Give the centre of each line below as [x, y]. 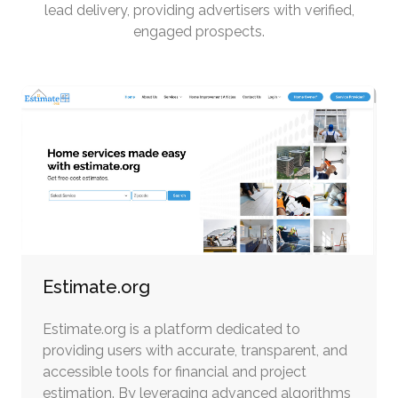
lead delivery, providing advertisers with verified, [199, 11]
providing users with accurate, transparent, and [195, 351]
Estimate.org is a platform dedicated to [171, 330]
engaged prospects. [199, 32]
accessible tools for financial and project [175, 372]
